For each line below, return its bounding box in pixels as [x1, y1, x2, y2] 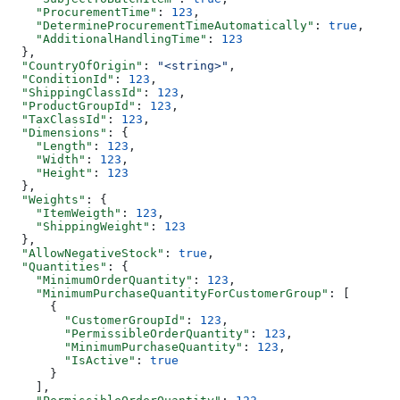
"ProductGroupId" [7, 98, 136, 112]
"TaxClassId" [7, 112, 107, 126]
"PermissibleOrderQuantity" [7, 326, 250, 340]
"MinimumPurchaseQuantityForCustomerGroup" [7, 286, 329, 300]
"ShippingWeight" [7, 219, 150, 233]
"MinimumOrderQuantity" [7, 272, 193, 287]
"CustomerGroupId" [7, 312, 186, 327]
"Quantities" [7, 259, 107, 273]
